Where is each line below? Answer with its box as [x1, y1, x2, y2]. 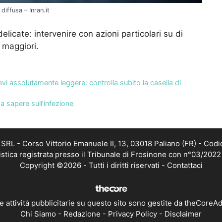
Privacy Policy [108, 209, 157, 219]
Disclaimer [165, 209, 202, 219]
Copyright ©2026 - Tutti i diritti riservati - [19, 160, 167, 170]
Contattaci [166, 160, 203, 170]
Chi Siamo [20, 209, 56, 219]
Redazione [63, 209, 101, 219]
